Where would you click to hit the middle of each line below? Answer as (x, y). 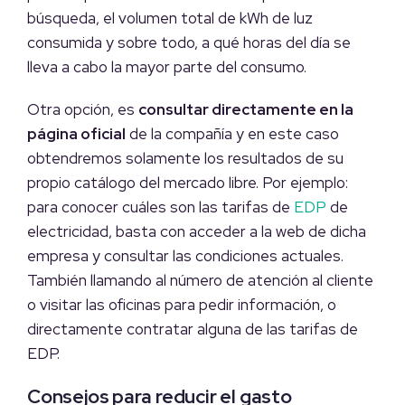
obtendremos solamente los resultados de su (185, 159)
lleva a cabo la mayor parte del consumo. (169, 67)
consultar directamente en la (246, 110)
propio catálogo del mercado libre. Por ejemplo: (188, 183)
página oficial (76, 134)
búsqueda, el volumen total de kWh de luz (170, 19)
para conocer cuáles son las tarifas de (160, 207)
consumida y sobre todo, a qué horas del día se (189, 43)
